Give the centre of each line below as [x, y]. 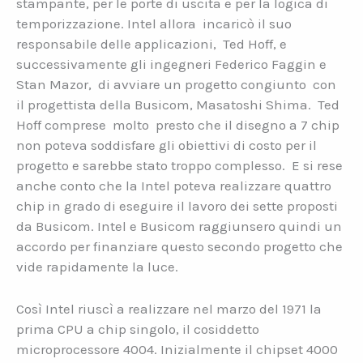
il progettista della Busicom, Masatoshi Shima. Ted [178, 105]
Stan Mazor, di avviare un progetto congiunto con [176, 85]
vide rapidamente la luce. [97, 267]
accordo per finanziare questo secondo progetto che [179, 247]
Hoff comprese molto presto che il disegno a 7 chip [178, 125]
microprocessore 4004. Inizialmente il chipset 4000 [177, 350]
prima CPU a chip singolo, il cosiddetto [138, 329]
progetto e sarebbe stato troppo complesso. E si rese [179, 166]
